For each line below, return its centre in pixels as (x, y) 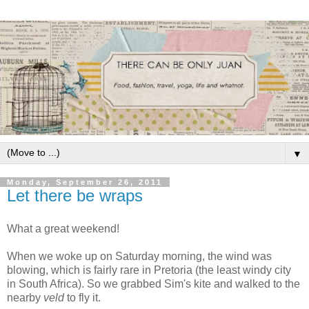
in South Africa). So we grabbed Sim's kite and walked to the (153, 283)
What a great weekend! (63, 228)
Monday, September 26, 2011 (85, 182)
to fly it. (82, 297)
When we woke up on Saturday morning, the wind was (139, 256)
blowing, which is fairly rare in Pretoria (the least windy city (149, 270)
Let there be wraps (75, 195)
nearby (25, 297)
